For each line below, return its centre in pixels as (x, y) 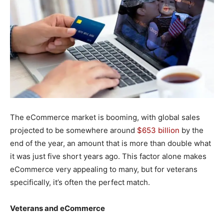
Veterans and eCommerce (57, 208)
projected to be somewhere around (73, 130)
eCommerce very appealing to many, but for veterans (104, 169)
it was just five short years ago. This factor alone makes (108, 156)
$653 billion (158, 130)
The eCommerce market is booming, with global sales (105, 117)
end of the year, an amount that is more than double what (110, 143)
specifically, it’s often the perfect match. (80, 182)
